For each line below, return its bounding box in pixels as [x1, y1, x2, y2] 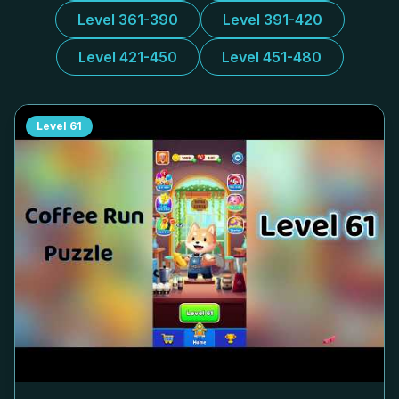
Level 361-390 [77, 11, 178, 28]
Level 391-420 [222, 11, 322, 28]
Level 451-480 [221, 48, 322, 66]
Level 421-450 [77, 48, 177, 66]
